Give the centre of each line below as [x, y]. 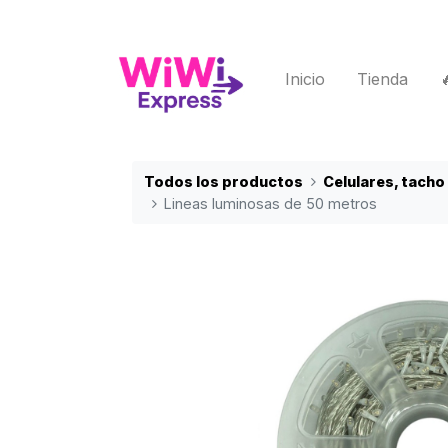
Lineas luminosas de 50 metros [271, 203]
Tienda [382, 79]
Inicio [305, 79]
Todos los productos [223, 181]
